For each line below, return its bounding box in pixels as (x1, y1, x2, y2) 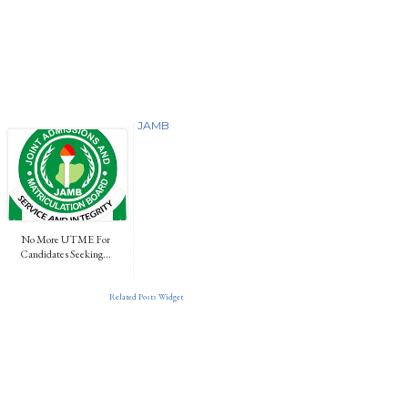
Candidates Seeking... (20, 246, 111, 261)
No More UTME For (21, 231, 110, 247)
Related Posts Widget (109, 291, 183, 302)
